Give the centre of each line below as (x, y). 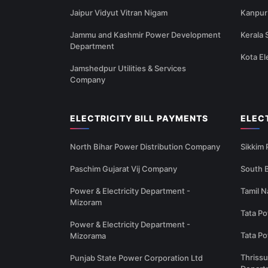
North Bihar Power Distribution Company (145, 147)
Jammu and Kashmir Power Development (145, 35)
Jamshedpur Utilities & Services (128, 68)
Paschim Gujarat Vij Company (124, 169)
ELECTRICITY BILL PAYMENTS (139, 118)
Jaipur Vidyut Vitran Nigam (119, 13)
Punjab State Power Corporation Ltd (136, 258)
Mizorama (88, 236)
